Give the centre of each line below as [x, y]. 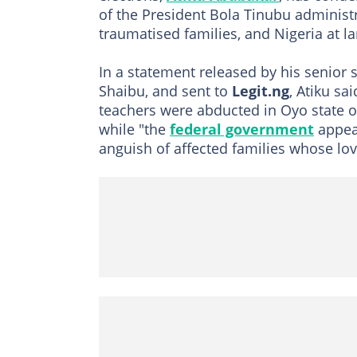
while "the [134, 129]
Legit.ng [261, 90]
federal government [242, 129]
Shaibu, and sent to [165, 90]
